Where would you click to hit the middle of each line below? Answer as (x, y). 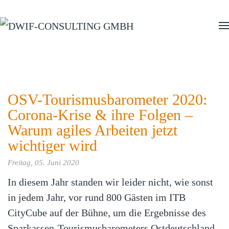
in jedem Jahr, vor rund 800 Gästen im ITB (97, 197)
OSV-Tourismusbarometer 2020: (107, 99)
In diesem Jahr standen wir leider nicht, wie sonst (110, 182)
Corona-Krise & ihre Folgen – (100, 115)
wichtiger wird (52, 145)
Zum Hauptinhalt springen (60, 24)
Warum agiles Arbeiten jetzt (93, 130)
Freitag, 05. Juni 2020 (43, 163)
